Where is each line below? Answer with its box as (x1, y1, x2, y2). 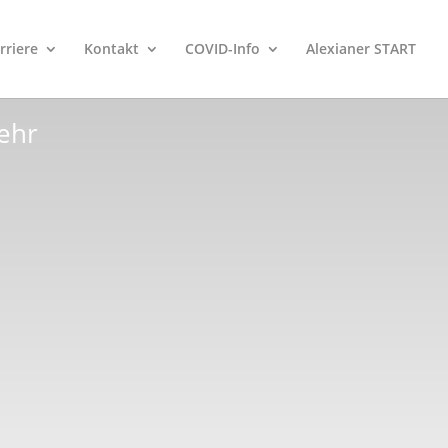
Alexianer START (306, 39, 416, 58)
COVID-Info (185, 39, 260, 58)
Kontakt (84, 39, 139, 58)
